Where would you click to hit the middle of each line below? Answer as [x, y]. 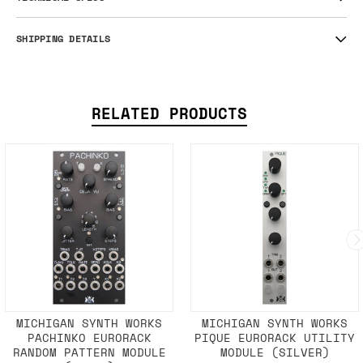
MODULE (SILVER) [275, 352]
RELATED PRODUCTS [169, 114]
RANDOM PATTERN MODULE [89, 352]
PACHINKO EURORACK [89, 338]
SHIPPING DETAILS [63, 38]
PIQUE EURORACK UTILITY [275, 338]
